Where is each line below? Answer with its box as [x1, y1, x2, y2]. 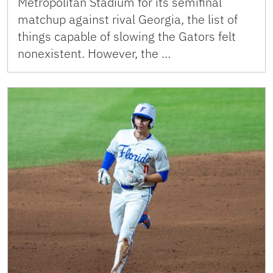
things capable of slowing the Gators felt [18, 27, 236, 44]
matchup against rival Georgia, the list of [18, 10, 238, 27]
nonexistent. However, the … [18, 44, 171, 62]
